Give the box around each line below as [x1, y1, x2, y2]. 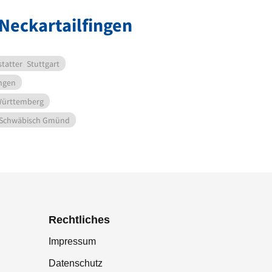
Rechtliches [49, 214, 110, 226]
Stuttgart [27, 58, 59, 70]
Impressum [49, 236, 96, 247]
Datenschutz [49, 258, 103, 269]
